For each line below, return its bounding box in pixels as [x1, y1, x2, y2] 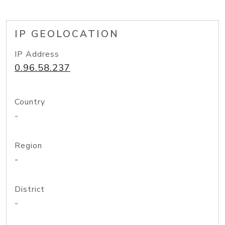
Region [15, 140, 42, 151]
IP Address [15, 49, 59, 60]
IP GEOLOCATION [15, 28, 119, 41]
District [15, 184, 45, 195]
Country [15, 96, 45, 107]
